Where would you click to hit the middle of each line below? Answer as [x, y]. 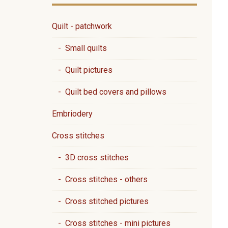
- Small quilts [79, 48]
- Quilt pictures [82, 70]
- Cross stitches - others [100, 179]
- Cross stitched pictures [100, 201]
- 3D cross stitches [90, 158]
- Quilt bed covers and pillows [109, 92]
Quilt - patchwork [82, 26]
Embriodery [72, 114]
